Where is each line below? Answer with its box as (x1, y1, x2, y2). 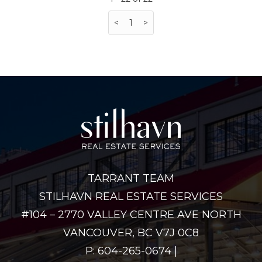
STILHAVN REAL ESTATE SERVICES (39, 189, 223, 203)
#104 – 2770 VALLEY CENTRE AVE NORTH (20, 208, 242, 221)
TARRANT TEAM (88, 171, 174, 185)
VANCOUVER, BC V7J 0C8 (63, 226, 199, 239)
